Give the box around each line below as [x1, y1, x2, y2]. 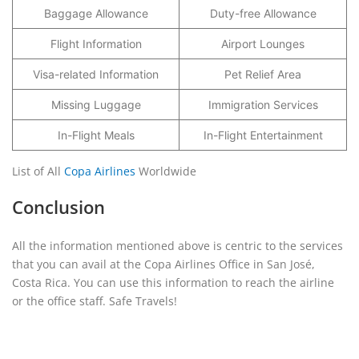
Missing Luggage [50, 98, 141, 111]
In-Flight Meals [57, 128, 135, 142]
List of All [12, 163, 64, 179]
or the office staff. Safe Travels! [12, 293, 177, 309]
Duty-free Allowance [209, 6, 317, 20]
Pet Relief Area [224, 67, 301, 81]
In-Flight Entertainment [203, 128, 323, 142]
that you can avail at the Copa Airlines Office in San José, [12, 256, 315, 272]
